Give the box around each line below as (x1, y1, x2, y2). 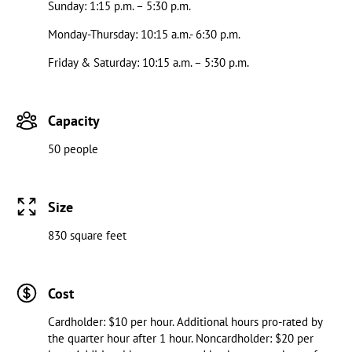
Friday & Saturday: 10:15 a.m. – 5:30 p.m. (47, 55, 249, 71)
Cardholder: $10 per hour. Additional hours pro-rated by (47, 313, 322, 329)
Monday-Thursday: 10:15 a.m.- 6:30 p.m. (47, 27, 240, 42)
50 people (47, 141, 98, 157)
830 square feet (47, 228, 126, 243)
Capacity (47, 112, 100, 130)
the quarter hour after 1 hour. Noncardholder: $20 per (47, 330, 313, 346)
